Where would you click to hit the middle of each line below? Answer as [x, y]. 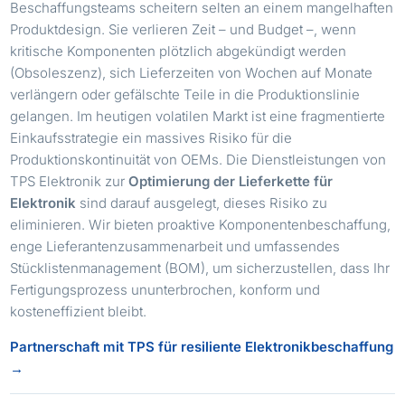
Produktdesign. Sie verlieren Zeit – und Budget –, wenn [184, 29]
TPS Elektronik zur [70, 181]
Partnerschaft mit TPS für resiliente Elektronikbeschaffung [202, 346]
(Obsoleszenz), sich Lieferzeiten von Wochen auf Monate [192, 72]
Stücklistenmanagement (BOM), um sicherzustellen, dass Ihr [200, 268]
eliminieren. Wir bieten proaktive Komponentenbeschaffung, [201, 224]
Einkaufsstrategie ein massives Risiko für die [151, 137]
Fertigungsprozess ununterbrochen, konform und [165, 289]
